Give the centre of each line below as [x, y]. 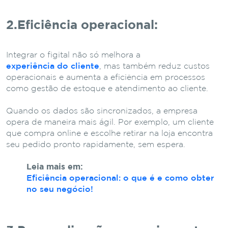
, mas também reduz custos [154, 66]
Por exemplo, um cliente [166, 122]
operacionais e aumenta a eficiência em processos [106, 77]
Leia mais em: [55, 167]
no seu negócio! [60, 189]
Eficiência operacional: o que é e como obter [120, 178]
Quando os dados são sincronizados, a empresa [102, 111]
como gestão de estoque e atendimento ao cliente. [107, 89]
